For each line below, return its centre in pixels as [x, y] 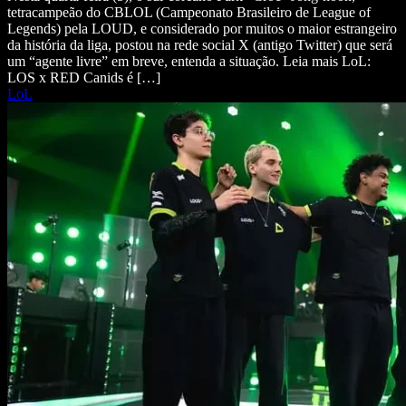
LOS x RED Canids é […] [84, 77]
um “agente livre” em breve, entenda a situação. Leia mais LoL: [189, 61]
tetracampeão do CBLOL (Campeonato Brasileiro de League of [189, 12]
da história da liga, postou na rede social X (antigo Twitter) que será [200, 44]
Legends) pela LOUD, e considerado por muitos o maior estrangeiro [202, 28]
